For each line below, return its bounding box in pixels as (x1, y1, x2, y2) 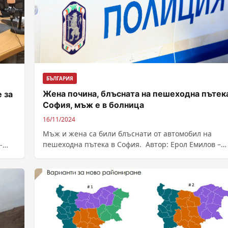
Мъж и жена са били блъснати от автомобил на (43, 129, 212, 139)
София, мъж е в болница (43, 100, 144, 110)
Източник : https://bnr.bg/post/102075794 (43, 150, 187, 160)
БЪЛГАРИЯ (46, 75, 73, 82)
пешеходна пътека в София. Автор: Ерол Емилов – (43, 139, 221, 150)
